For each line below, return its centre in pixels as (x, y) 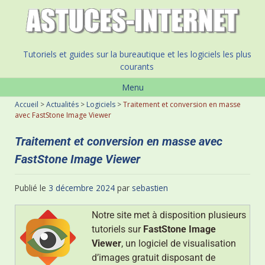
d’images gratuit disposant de (153, 258)
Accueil (27, 105)
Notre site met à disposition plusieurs (169, 215)
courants (137, 67)
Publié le (32, 188)
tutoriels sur (117, 230)
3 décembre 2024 (82, 188)
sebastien (150, 188)
